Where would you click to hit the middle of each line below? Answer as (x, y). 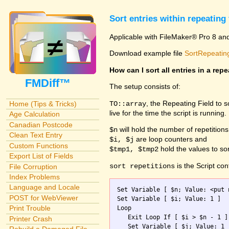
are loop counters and (170, 139)
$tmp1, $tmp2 (134, 150)
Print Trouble (30, 208)
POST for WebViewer (43, 198)
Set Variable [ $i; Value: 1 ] (169, 199)
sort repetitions (142, 166)
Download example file (147, 53)
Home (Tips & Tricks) (43, 104)
